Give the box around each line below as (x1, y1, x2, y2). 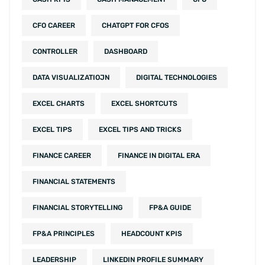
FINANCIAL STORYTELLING (33, 203, 122, 212)
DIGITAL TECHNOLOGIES (136, 73, 217, 82)
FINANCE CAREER (33, 151, 91, 160)
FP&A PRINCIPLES (33, 230, 95, 238)
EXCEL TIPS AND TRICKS (99, 125, 182, 134)
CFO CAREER (33, 21, 75, 30)
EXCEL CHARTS (33, 99, 85, 108)
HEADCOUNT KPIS (121, 230, 182, 238)
